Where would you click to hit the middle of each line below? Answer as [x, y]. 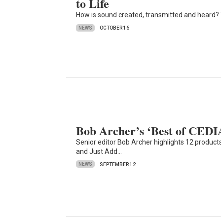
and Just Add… [99, 151]
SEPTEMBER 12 [118, 164]
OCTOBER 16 [115, 28]
